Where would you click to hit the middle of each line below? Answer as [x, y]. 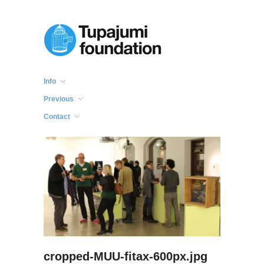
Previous [59, 99]
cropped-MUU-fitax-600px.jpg [126, 256]
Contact [57, 117]
